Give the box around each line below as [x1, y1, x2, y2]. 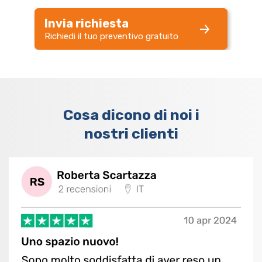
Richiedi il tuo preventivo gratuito [44, 31, 178, 42]
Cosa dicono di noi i [63, 106, 199, 124]
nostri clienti [84, 125, 178, 143]
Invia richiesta [44, 16, 129, 31]
